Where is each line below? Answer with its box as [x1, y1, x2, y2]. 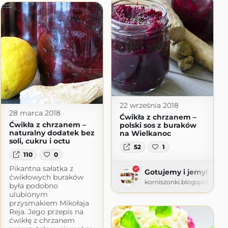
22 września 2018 [119, 100, 179, 110]
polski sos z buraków [119, 120, 196, 130]
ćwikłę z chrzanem [9, 215, 75, 225]
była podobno [9, 181, 58, 190]
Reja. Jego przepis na [9, 207, 83, 216]
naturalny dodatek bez [9, 128, 95, 137]
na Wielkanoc [119, 128, 171, 138]
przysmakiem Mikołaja [9, 198, 89, 208]
